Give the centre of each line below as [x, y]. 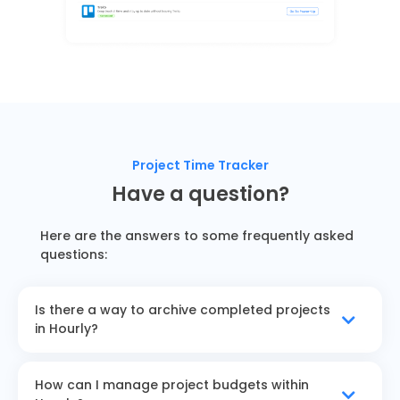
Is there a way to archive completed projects [183, 310]
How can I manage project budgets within [172, 385]
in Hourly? [67, 329]
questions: [73, 255]
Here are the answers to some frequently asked [196, 236]
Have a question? [200, 195]
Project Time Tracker [200, 166]
